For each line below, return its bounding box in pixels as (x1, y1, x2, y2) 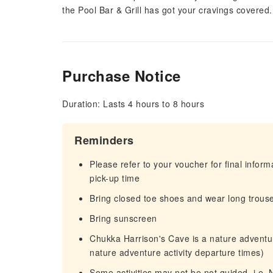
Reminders (74, 132, 134, 148)
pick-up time (90, 172, 140, 184)
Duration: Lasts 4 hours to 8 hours (62, 97, 204, 110)
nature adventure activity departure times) (90, 246, 264, 258)
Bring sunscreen (90, 212, 157, 224)
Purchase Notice (62, 65, 181, 86)
